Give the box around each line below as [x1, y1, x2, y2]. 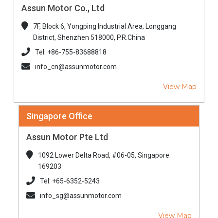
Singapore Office [26, 110, 92, 121]
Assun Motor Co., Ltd [21, 2, 105, 13]
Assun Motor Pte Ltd [26, 131, 108, 142]
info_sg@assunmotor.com [39, 191, 122, 200]
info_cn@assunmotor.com [35, 62, 117, 71]
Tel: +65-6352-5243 [39, 177, 100, 185]
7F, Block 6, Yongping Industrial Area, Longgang [33, 22, 176, 30]
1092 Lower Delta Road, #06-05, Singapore [37, 151, 169, 159]
